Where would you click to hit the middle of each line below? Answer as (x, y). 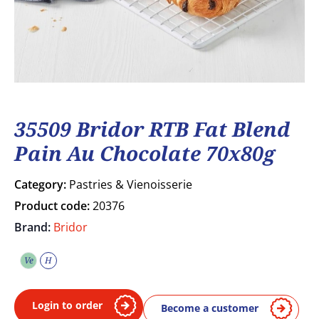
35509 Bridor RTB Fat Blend (152, 129)
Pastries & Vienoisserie (131, 184)
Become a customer (210, 308)
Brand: (34, 227)
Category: (42, 184)
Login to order (67, 305)
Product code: (53, 205)
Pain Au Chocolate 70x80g (145, 153)
